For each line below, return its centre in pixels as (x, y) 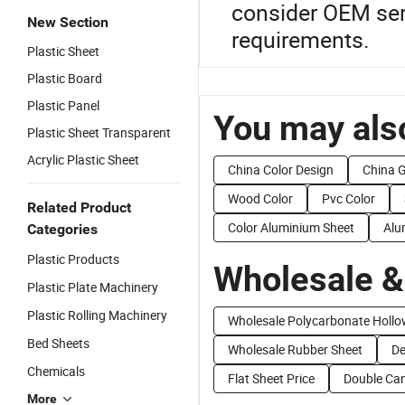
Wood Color (260, 198)
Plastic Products (73, 259)
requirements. (301, 39)
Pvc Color (348, 198)
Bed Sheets (58, 343)
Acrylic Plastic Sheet (83, 160)
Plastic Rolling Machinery (97, 315)
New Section (68, 22)
